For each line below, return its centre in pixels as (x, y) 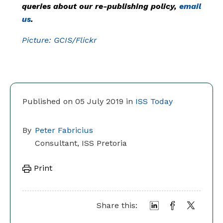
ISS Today (154, 102)
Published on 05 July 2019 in (79, 102)
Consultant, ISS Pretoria (81, 143)
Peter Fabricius (64, 130)
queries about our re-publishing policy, (101, 6)
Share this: (117, 206)
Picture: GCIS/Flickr (59, 40)
